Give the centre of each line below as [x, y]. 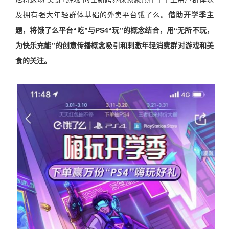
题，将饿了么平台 [44, 30]
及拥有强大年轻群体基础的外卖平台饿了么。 [92, 15]
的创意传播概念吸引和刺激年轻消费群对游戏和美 [134, 45]
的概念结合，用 [148, 30]
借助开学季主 [191, 15]
